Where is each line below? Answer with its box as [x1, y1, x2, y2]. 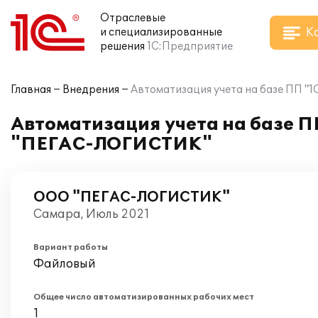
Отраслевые [100, 12, 165, 24]
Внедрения [62, 84, 119, 96]
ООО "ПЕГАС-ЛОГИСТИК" [33, 189, 230, 206]
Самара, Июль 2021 [33, 207, 150, 221]
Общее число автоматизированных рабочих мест [33, 292, 254, 302]
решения [100, 40, 145, 53]
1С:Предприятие [147, 40, 233, 53]
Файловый [33, 257, 96, 271]
